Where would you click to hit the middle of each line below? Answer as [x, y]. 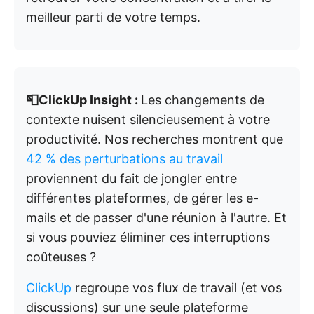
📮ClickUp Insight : [83, 100]
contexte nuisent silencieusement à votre [148, 120]
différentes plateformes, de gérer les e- [142, 198]
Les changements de [203, 100]
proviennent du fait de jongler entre [131, 178]
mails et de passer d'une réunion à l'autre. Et [156, 218]
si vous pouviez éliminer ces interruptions [148, 237]
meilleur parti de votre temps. [113, 17]
